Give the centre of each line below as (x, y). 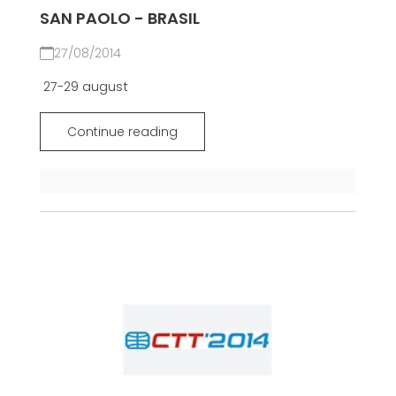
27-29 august (84, 87)
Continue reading (122, 132)
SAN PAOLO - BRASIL (119, 19)
